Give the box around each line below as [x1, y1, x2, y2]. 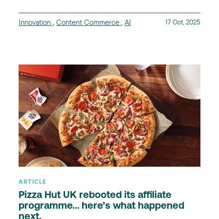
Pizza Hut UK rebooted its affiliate [19, 190, 172, 200]
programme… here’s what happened [19, 201, 184, 211]
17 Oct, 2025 [165, 17, 200, 26]
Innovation [19, 17, 53, 27]
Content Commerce [56, 17, 121, 27]
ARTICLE [19, 179, 47, 185]
